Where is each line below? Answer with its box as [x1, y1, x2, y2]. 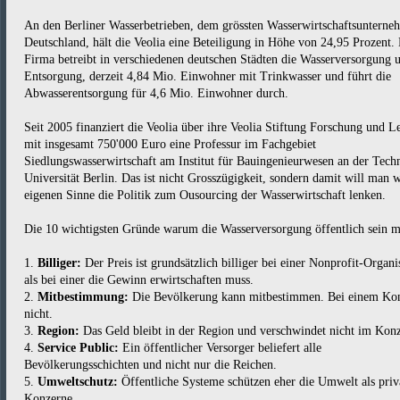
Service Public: [37, 341, 119, 354]
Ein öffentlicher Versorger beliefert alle [119, 341, 321, 354]
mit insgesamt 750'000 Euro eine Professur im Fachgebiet [24, 137, 316, 151]
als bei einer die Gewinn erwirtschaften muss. [24, 273, 254, 287]
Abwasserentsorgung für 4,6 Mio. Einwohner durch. [24, 87, 288, 100]
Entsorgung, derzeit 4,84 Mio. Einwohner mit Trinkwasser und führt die [24, 70, 391, 83]
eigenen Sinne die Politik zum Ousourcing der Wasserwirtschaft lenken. [24, 188, 386, 202]
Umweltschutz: [37, 375, 118, 388]
